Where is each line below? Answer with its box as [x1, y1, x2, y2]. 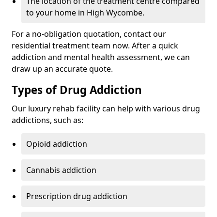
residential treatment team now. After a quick [12, 40, 178, 51]
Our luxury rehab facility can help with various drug [12, 103, 200, 114]
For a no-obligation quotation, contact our [12, 29, 166, 40]
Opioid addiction [26, 139, 87, 150]
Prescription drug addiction [26, 191, 127, 202]
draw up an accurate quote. [12, 63, 113, 75]
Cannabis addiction [26, 165, 96, 176]
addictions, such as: [12, 115, 83, 126]
